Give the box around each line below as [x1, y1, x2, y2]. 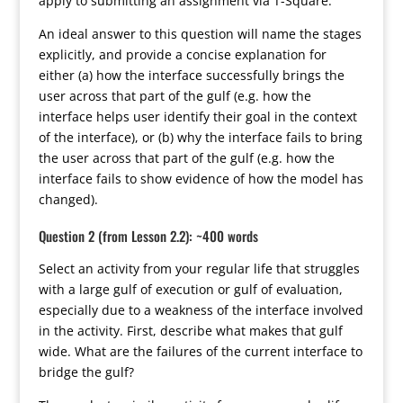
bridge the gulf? [38, 363, 134, 381]
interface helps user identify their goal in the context [38, 108, 357, 125]
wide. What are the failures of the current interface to [38, 343, 363, 360]
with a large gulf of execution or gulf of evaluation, [38, 281, 343, 298]
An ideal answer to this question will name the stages [38, 25, 362, 42]
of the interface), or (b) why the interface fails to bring [38, 129, 363, 146]
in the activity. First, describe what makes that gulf [38, 322, 343, 339]
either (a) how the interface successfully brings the [38, 67, 345, 84]
